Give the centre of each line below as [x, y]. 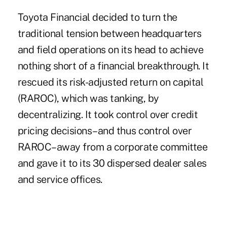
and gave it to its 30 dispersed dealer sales [112, 163]
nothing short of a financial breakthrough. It [113, 66]
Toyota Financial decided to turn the [97, 17]
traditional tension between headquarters [109, 34]
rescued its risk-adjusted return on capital [110, 82]
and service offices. [60, 180]
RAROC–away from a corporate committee [112, 147]
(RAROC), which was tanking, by [88, 99]
